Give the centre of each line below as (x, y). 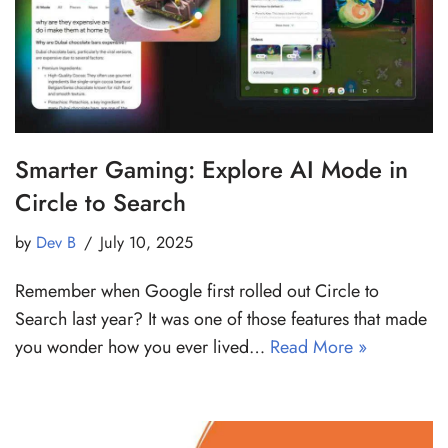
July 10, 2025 (146, 242)
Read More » (318, 346)
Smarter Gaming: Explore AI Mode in (211, 169)
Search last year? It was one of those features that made (221, 318)
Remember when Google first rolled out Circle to (197, 290)
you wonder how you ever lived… (142, 346)
